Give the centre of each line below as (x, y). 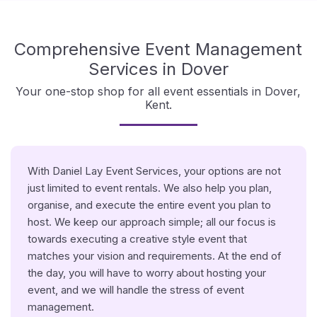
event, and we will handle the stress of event (136, 290)
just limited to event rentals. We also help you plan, (149, 188)
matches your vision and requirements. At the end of (154, 256)
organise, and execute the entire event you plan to (149, 205)
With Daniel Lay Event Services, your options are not (154, 171)
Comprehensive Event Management (158, 49)
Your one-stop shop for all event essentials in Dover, (158, 91)
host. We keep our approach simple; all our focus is (151, 222)
